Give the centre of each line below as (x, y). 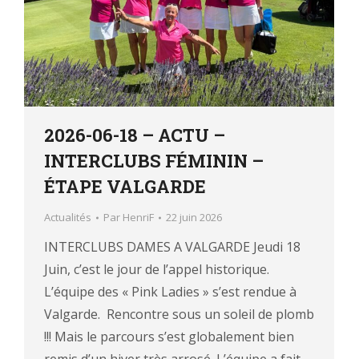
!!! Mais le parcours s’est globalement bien (169, 337)
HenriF (138, 218)
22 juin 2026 (194, 218)
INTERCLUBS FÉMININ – (154, 161)
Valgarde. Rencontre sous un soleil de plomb (179, 315)
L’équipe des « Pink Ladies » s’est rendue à (170, 292)
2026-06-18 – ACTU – (135, 135)
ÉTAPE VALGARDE (125, 187)
